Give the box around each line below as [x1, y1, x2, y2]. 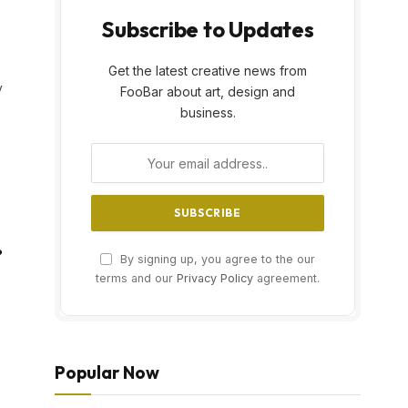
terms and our [96, 271, 177, 286]
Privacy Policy [177, 271, 253, 286]
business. [179, 105, 236, 121]
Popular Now [55, 362, 159, 384]
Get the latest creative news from [108, 63, 307, 79]
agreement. [253, 271, 320, 286]
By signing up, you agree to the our [117, 252, 315, 267]
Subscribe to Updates [101, 15, 314, 44]
